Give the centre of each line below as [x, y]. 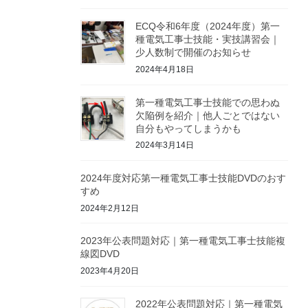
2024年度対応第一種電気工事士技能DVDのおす [183, 178]
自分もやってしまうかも [188, 128]
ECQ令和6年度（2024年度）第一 [208, 26]
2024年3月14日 [165, 145]
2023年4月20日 [110, 271]
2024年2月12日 [110, 208]
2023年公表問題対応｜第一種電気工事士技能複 [183, 241]
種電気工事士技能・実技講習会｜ [208, 40]
